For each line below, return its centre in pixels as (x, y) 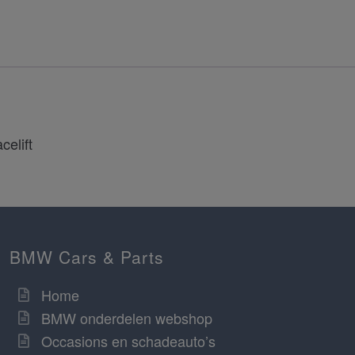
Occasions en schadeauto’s (128, 341)
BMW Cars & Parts (87, 257)
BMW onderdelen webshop (127, 318)
